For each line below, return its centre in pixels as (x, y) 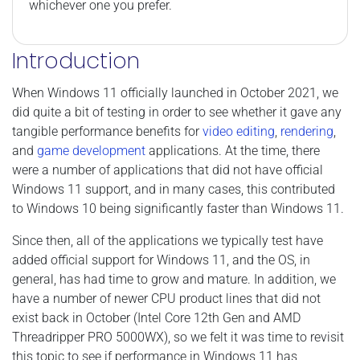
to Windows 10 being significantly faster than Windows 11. (178, 208)
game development (91, 150)
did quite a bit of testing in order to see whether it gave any (177, 112)
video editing (239, 131)
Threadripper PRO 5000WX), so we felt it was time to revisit (178, 337)
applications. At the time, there (233, 150)
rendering (307, 131)
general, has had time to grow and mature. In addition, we (174, 279)
